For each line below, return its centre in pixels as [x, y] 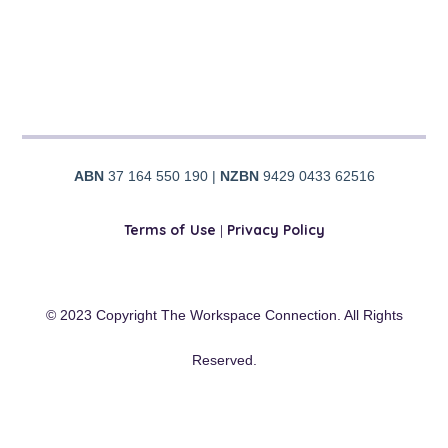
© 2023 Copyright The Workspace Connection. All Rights [224, 314]
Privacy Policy [275, 230]
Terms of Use [169, 230]
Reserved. [224, 359]
